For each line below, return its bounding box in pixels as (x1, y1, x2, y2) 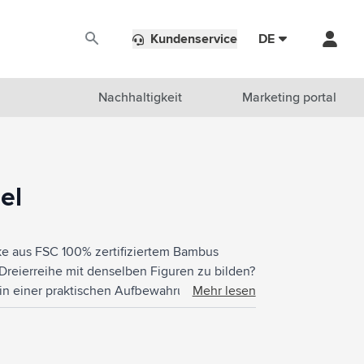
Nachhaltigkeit (97, 91, 182, 104)
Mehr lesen (192, 284, 256, 297)
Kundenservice (150, 32, 237, 45)
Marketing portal (241, 91, 336, 104)
